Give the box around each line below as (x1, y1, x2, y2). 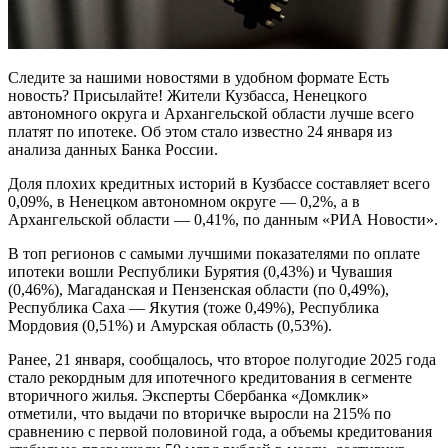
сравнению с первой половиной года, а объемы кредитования (8, 422, 432, 440)
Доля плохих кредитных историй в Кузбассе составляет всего (8, 174, 430, 192)
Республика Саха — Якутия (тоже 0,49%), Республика (8, 298, 379, 316)
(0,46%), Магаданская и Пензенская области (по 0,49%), (8, 280, 389, 298)
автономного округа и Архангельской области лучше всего (8, 104, 414, 122)
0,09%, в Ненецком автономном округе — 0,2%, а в (8, 192, 360, 210)
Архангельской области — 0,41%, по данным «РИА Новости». (8, 210, 438, 228)
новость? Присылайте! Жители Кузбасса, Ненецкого (8, 86, 367, 104)
